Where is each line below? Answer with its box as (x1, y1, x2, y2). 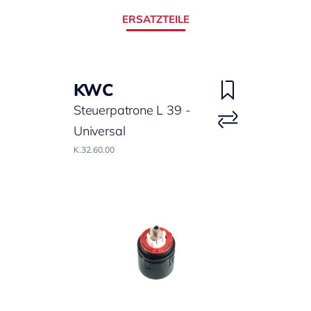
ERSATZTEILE (121, 12, 190, 26)
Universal (73, 122, 125, 139)
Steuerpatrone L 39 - (73, 101, 190, 118)
